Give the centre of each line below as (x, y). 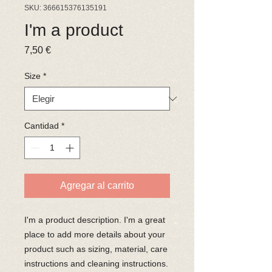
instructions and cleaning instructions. (96, 263)
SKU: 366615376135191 (66, 8)
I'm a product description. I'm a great (95, 220)
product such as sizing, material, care (96, 249)
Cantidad (42, 126)
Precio (64, 49)
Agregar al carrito (97, 185)
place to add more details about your (95, 234)
